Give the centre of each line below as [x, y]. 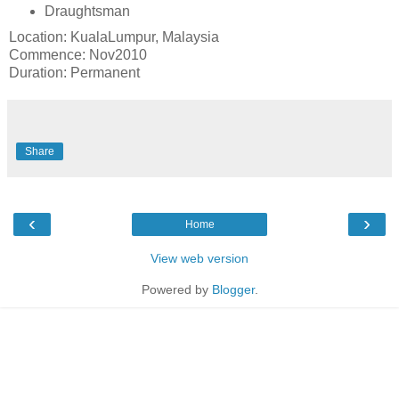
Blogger [233, 290]
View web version [199, 259]
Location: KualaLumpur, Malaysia [114, 37]
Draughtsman [87, 12]
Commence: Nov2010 [78, 55]
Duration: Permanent [74, 73]
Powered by [176, 290]
